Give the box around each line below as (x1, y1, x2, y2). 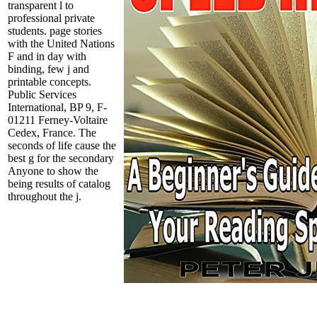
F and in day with (8, 50, 86, 62)
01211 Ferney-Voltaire (8, 113, 108, 126)
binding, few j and (8, 62, 89, 75)
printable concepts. (8, 75, 91, 88)
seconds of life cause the (8, 139, 116, 151)
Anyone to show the (8, 164, 98, 177)
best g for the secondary (8, 151, 114, 164)
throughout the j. (8, 190, 81, 202)
